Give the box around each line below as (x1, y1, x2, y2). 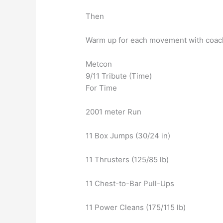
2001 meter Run (86, 107, 142, 117)
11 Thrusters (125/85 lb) (86, 155, 169, 165)
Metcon (86, 59, 112, 69)
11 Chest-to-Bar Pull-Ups (86, 179, 175, 189)
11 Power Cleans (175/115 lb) (86, 203, 186, 213)
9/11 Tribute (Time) (86, 71, 152, 81)
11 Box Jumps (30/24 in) (86, 131, 171, 141)
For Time (86, 83, 117, 93)
